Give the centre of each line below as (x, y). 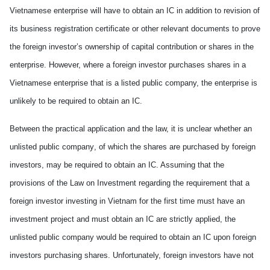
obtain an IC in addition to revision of (195, 11)
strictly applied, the (201, 219)
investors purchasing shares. (61, 255)
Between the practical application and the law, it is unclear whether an (131, 129)
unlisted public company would (64, 237)
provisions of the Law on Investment (74, 183)
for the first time (167, 201)
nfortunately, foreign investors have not (186, 255)
